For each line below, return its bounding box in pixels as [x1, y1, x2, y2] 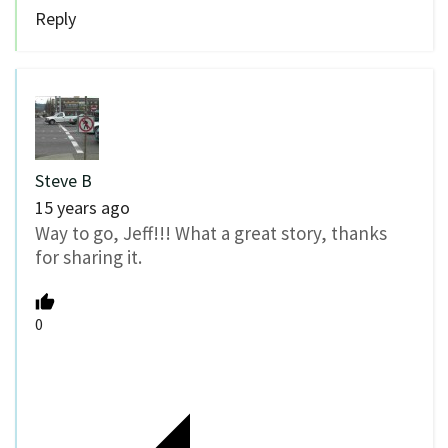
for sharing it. [35, 245, 142, 270]
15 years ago [35, 196, 130, 220]
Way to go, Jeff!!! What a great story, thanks [35, 221, 387, 246]
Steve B [35, 169, 92, 193]
